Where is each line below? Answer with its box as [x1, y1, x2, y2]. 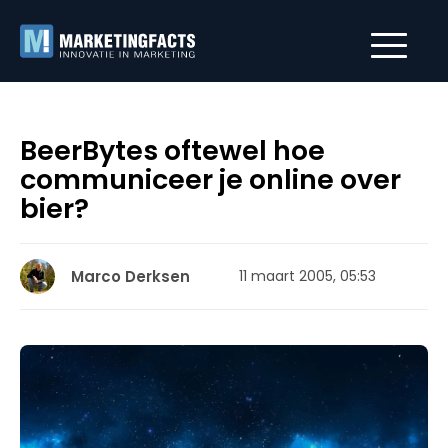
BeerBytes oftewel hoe [20, 132, 325, 169]
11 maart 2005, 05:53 [239, 266, 376, 286]
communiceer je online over [20, 161, 401, 198]
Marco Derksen [71, 266, 190, 287]
